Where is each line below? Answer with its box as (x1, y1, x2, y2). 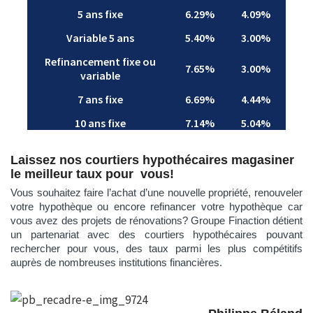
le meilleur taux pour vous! (10, 166, 174, 181)
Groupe (191, 214, 228, 226)
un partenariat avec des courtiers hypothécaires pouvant (10, 228, 303, 240)
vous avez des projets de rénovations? (10, 214, 191, 226)
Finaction (228, 214, 270, 226)
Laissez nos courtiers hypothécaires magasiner (10, 152, 294, 167)
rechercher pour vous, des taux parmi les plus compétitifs (10, 242, 303, 254)
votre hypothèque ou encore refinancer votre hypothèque (10, 200, 288, 212)
